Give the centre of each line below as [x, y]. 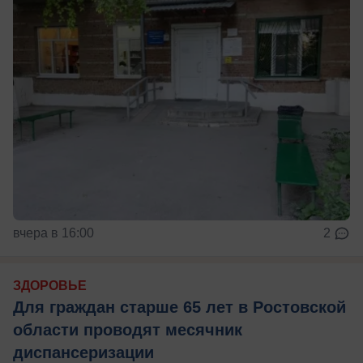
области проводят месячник [128, 329]
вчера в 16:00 [53, 233]
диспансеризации [83, 352]
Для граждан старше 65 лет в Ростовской [179, 307]
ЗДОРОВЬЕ [50, 285]
